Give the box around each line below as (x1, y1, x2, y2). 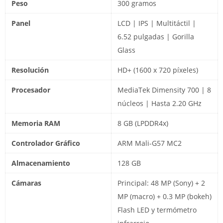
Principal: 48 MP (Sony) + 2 (117, 178, 205, 188)
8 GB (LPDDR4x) (117, 118, 168, 128)
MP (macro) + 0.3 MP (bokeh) (117, 191, 212, 201)
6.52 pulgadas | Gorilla (117, 31, 194, 41)
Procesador (11, 85, 50, 95)
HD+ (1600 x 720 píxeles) (117, 65, 198, 75)
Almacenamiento (11, 158, 70, 168)
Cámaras (11, 178, 41, 188)
